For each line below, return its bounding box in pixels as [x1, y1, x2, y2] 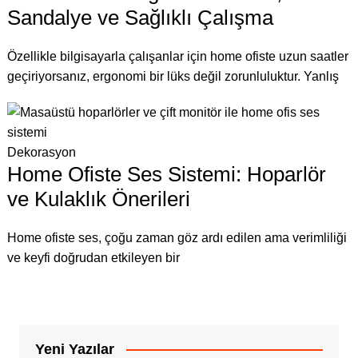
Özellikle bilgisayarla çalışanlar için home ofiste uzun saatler [6, 49, 348, 63]
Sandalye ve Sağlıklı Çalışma [6, 5, 273, 30]
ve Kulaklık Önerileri [6, 186, 190, 211]
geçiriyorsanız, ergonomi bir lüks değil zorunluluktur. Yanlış [6, 69, 339, 83]
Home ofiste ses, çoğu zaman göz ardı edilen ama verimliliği [6, 230, 347, 245]
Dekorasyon [6, 145, 76, 159]
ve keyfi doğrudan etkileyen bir [6, 250, 180, 265]
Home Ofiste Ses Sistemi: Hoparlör [6, 161, 326, 186]
